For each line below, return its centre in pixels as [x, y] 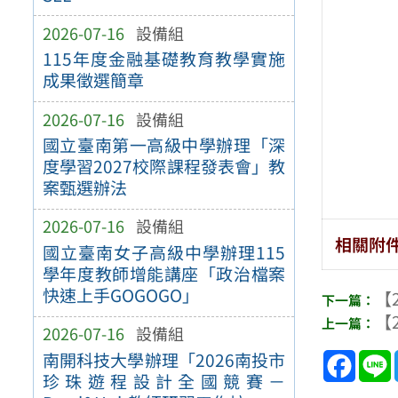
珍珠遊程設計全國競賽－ [164, 381]
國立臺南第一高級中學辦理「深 [164, 145]
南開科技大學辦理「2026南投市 [164, 359]
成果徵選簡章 [93, 80]
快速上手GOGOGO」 [120, 295]
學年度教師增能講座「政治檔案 [164, 274]
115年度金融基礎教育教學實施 [164, 59]
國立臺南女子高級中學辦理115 [164, 253]
